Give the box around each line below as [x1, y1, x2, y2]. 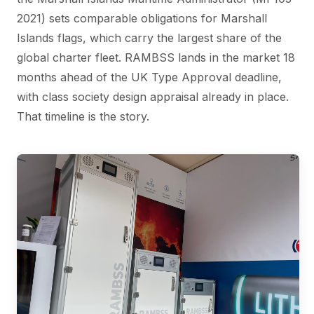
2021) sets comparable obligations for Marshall [17, 11, 267, 26]
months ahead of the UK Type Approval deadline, [17, 70, 282, 85]
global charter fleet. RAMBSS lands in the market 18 [17, 50, 295, 65]
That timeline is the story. [17, 109, 149, 124]
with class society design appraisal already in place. [17, 90, 289, 104]
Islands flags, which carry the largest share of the [17, 31, 282, 46]
